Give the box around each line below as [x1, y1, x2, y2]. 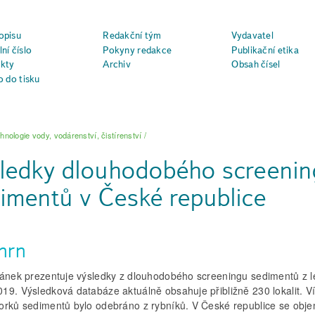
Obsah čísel [231, 58, 281, 71]
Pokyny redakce [103, 43, 172, 56]
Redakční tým [103, 28, 162, 41]
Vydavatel [231, 28, 274, 41]
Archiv [103, 58, 131, 71]
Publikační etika [231, 43, 299, 56]
